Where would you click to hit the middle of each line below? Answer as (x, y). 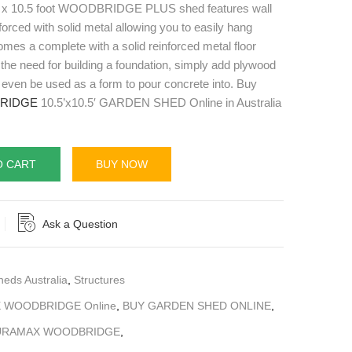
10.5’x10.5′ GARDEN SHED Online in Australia (159, 102)
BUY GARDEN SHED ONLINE (197, 305)
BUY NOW (122, 164)
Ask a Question (80, 224)
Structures (99, 279)
